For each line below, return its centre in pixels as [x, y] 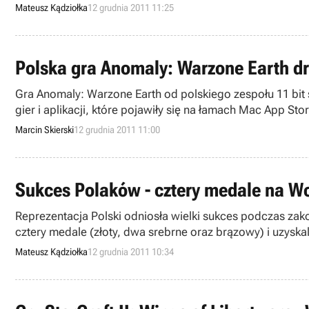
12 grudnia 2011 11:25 [131, 8]
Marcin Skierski [44, 130]
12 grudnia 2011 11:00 [117, 130]
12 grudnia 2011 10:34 [131, 252]
